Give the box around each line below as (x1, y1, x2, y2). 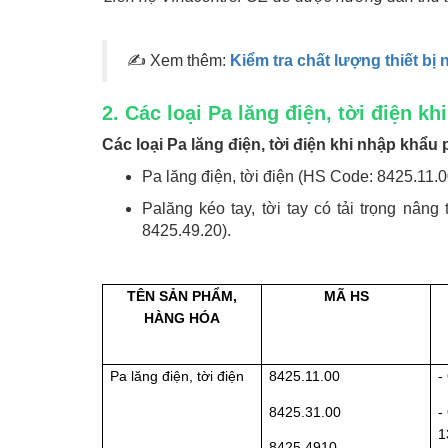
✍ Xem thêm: (127, 52, 226, 70)
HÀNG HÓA (144, 310, 220, 327)
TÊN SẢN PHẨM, (127, 288, 237, 305)
